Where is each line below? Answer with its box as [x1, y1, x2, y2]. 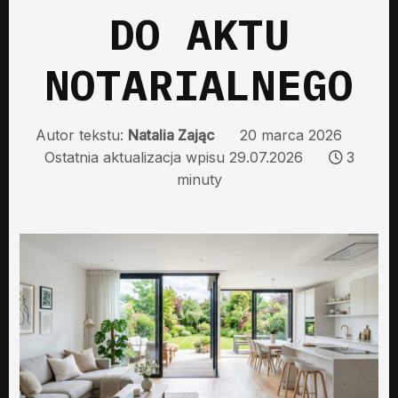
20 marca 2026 [239, 125, 342, 144]
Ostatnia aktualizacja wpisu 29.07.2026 [44, 147, 303, 166]
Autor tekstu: [35, 125, 128, 144]
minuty [176, 170, 222, 188]
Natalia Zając [127, 125, 214, 144]
